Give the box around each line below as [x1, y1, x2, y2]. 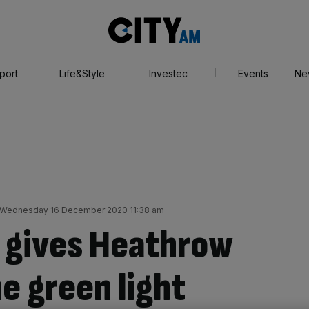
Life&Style [59, 68, 105, 79]
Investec [148, 68, 188, 79]
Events [237, 68, 268, 79]
